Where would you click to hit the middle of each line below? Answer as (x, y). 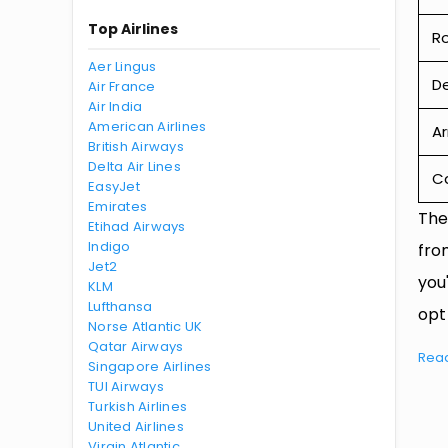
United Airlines (136, 426)
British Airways (136, 146)
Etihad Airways (137, 226)
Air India (115, 106)
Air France (122, 86)
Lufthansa (120, 306)
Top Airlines (133, 29)
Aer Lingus (122, 66)
